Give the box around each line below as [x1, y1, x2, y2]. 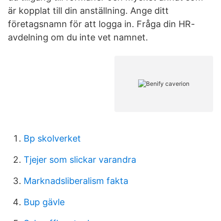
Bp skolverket [24, 133, 81, 144]
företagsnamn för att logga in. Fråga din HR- [8, 19, 195, 29]
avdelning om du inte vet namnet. [8, 32, 148, 42]
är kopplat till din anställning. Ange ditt [8, 5, 169, 16]
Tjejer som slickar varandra [24, 154, 136, 165]
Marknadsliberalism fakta [24, 176, 128, 186]
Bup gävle [24, 197, 65, 207]
